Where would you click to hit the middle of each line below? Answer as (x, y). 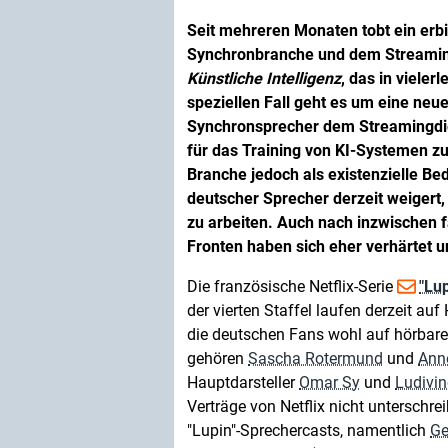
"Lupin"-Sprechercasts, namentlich (308, 430)
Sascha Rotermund (315, 358)
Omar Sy (329, 382)
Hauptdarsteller (243, 382)
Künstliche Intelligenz (264, 78)
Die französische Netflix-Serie (292, 286)
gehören (217, 358)
